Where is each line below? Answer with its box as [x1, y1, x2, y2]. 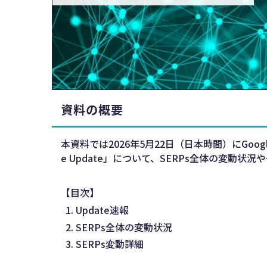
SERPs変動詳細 [76, 237, 144, 252]
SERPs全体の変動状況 [76, 219, 172, 234]
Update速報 [76, 203, 129, 218]
